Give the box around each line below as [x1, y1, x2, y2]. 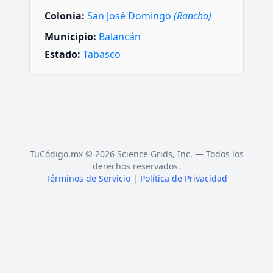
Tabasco [83, 47, 121, 61]
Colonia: [44, 9, 85, 23]
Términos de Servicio [46, 172, 130, 185]
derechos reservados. [93, 160, 180, 172]
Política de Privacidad [140, 172, 227, 185]
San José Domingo [87, 9, 174, 23]
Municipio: [44, 29, 96, 43]
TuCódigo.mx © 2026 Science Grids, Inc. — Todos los [29, 148, 244, 160]
